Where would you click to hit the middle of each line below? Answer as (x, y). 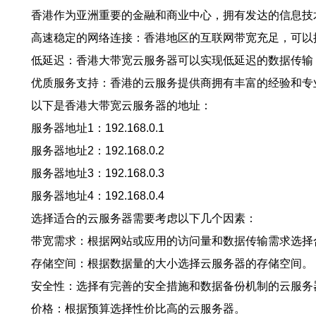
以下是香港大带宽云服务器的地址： (121, 105)
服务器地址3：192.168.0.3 (98, 173)
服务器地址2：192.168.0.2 (98, 151)
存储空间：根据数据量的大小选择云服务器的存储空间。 (172, 263)
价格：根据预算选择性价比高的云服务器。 (138, 309)
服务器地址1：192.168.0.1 (98, 128)
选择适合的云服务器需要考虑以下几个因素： (144, 218)
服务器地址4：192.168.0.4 (98, 196)
